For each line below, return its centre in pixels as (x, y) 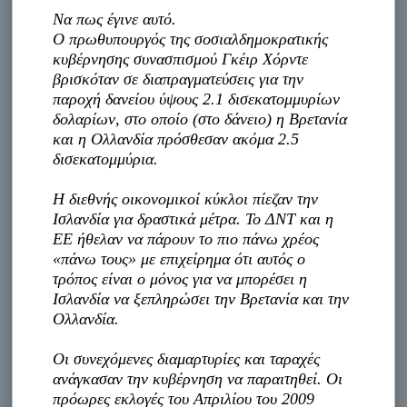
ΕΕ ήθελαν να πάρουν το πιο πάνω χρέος (186, 238)
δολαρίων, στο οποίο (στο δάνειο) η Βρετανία (200, 119)
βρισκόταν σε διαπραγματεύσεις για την (179, 79)
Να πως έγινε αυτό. (115, 19)
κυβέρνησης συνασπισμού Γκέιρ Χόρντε (181, 59)
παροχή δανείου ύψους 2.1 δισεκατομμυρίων (197, 99)
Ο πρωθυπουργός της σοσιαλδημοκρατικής (191, 39)
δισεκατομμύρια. (106, 159)
